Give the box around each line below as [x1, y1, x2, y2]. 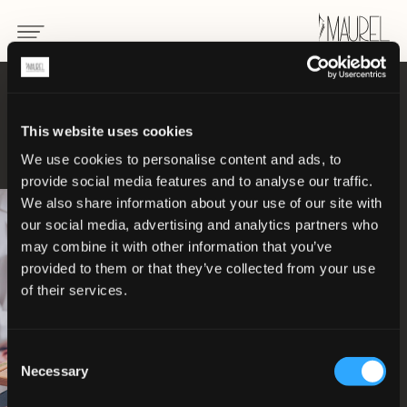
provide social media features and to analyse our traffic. [21, 173, 373, 189]
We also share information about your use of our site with [21, 194, 382, 211]
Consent [6, 344, 57, 361]
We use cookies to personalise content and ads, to [21, 151, 342, 167]
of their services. [21, 282, 127, 298]
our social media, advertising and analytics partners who [21, 216, 378, 233]
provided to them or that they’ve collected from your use [21, 260, 375, 276]
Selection [6, 366, 62, 382]
